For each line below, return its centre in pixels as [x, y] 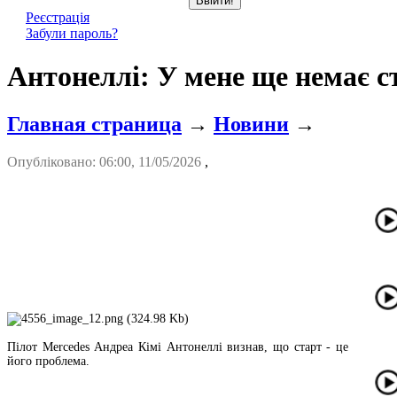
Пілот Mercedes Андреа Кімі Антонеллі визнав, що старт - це [178, 346]
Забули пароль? [72, 33]
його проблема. [48, 361]
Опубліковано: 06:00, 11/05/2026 [106, 161]
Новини [251, 124]
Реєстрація [58, 17]
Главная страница [94, 124]
